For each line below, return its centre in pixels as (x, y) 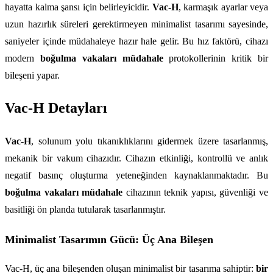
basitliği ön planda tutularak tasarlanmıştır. (85, 209)
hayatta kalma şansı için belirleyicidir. (79, 7)
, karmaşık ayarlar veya (223, 7)
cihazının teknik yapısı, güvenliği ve (196, 192)
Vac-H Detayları (56, 108)
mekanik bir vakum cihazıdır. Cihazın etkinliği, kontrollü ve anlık (136, 158)
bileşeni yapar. (32, 75)
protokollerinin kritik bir (216, 58)
